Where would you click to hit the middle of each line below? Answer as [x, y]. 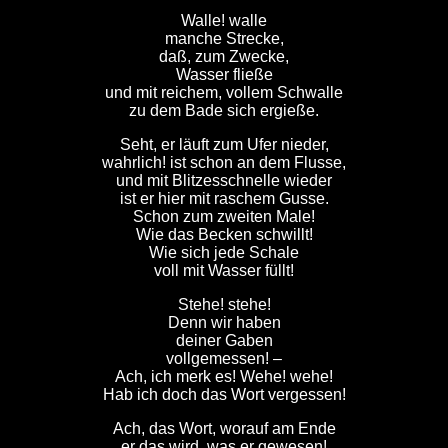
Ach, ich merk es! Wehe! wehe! [224, 376]
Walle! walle [224, 20]
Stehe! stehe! [224, 304]
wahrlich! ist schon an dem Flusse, [224, 162]
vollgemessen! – [224, 358]
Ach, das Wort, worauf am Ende [224, 428]
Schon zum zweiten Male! [224, 216]
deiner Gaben [224, 340]
